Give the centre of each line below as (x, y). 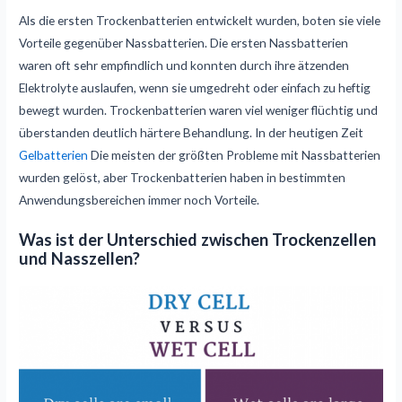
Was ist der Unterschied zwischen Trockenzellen (198, 239)
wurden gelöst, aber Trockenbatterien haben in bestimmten (183, 177)
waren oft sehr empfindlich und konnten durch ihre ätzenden (184, 65)
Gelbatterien (54, 154)
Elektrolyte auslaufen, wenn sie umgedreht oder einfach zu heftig (195, 87)
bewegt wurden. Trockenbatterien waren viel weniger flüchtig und (199, 109)
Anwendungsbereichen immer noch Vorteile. (140, 199)
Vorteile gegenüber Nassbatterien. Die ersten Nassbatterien (184, 42)
